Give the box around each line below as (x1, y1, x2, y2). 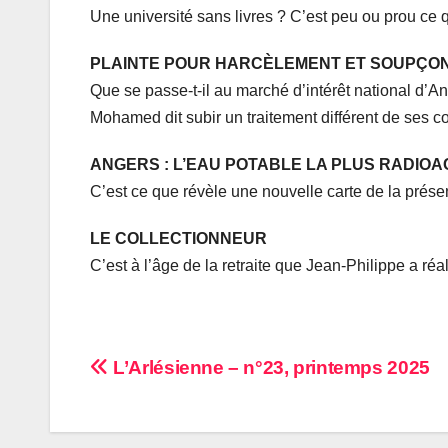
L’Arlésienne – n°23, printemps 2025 (108, 357, 430, 379)
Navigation (89, 355, 255, 395)
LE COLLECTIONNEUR (90, 230, 267, 248)
